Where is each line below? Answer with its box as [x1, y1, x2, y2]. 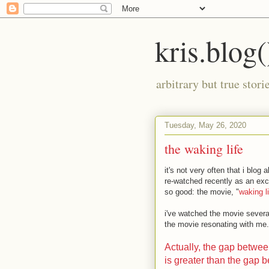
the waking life [165, 140, 243, 157]
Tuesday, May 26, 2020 [165, 120, 246, 130]
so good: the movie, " [165, 187, 239, 196]
